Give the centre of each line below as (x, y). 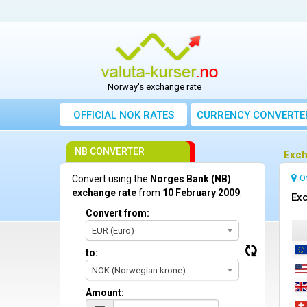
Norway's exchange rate (155, 87)
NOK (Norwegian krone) (139, 271)
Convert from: (118, 213)
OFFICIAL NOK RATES (123, 115)
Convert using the (111, 179)
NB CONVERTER (110, 152)
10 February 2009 (201, 193)
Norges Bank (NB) (191, 179)
